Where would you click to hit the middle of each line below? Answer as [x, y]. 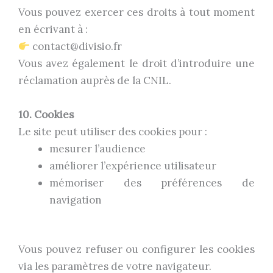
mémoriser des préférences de [152, 183]
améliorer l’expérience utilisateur [133, 165]
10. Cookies [46, 114]
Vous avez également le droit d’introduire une [136, 63]
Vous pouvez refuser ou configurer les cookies [136, 250]
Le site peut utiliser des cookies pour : [113, 131]
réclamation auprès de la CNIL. [95, 80]
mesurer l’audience [97, 148]
